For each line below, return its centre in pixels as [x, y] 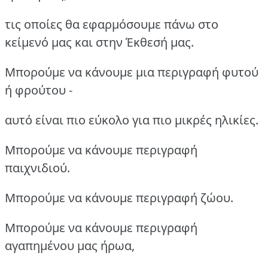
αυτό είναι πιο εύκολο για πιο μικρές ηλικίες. [132, 120]
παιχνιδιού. [37, 168]
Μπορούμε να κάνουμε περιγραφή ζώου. [119, 198]
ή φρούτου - [39, 90]
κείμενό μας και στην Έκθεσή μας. [99, 42]
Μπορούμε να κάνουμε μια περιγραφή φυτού [132, 72]
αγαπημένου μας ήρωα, [70, 246]
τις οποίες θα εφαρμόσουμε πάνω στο [112, 25]
